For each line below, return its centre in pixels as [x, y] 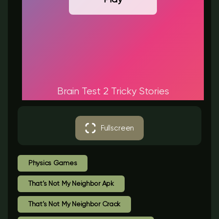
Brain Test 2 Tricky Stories [113, 92]
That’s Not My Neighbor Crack [75, 204]
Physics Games [53, 163]
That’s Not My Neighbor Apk [71, 184]
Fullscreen [117, 128]
